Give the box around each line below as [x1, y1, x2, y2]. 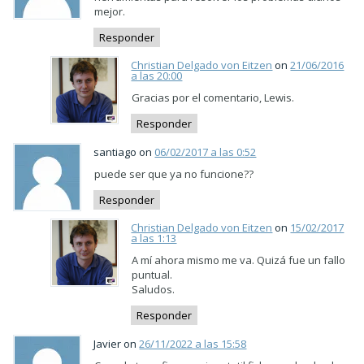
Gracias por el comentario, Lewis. [132, 90, 295, 106]
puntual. [132, 267, 173, 283]
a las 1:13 [131, 231, 177, 246]
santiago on [93, 144, 155, 159]
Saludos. [132, 282, 175, 297]
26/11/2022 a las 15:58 [139, 336, 247, 351]
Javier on [93, 336, 140, 351]
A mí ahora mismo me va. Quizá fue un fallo [132, 253, 346, 268]
